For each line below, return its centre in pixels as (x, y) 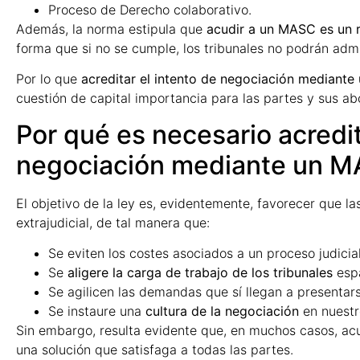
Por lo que (49, 79)
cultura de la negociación (222, 311)
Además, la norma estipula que (111, 29)
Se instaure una (97, 311)
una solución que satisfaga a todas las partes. (155, 350)
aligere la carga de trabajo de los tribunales (200, 273)
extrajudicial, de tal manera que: (113, 222)
